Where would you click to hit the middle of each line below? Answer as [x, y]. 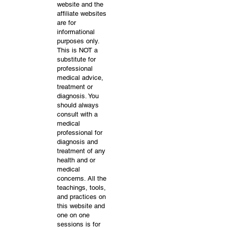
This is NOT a [77, 50]
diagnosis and [77, 142]
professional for [80, 133]
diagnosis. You [78, 96]
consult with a [77, 114]
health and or [76, 160]
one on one [73, 215]
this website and [81, 206]
